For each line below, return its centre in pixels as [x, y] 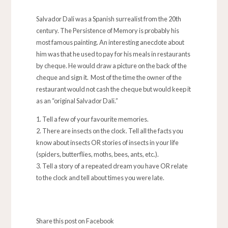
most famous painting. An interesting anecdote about [110, 42]
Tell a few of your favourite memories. [95, 119]
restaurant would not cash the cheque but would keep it [113, 89]
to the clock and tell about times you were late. [100, 177]
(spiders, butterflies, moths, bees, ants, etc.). [97, 154]
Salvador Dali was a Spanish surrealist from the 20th [108, 19]
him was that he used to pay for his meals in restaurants [113, 54]
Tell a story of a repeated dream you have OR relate [115, 166]
